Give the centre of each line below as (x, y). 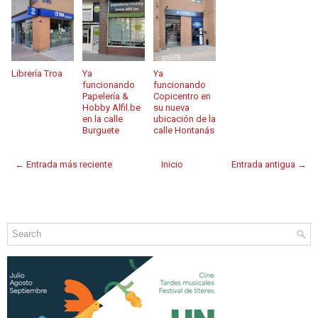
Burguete (101, 130)
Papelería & (105, 96)
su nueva (171, 107)
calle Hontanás (184, 130)
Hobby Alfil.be (111, 107)
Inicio (172, 164)
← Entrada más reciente (64, 164)
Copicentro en (182, 96)
